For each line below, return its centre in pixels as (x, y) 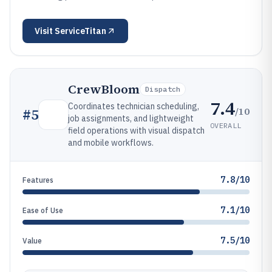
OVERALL (226, 125)
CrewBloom (104, 89)
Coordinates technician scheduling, (134, 106)
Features (38, 180)
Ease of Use (43, 210)
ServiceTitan (80, 31)
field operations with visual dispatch (136, 131)
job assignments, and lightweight (131, 118)
